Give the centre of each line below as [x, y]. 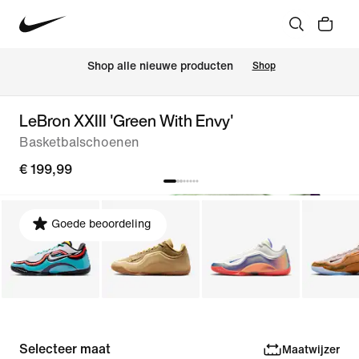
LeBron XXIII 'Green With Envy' [127, 121]
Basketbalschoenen [79, 142]
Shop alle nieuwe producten [160, 67]
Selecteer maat [65, 349]
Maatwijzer [311, 349]
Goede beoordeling [101, 224]
